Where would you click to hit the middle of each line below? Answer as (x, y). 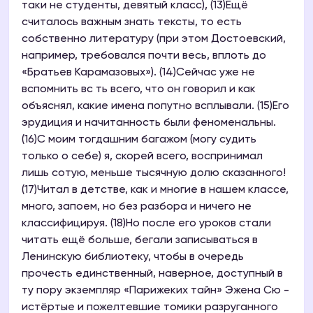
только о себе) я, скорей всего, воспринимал (142, 157)
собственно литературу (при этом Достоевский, (154, 39)
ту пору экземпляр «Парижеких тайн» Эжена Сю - (155, 291)
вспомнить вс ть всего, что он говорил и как (139, 90)
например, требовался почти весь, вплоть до (144, 56)
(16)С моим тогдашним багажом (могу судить (139, 140)
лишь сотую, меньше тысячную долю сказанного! (154, 174)
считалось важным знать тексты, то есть (132, 23)
